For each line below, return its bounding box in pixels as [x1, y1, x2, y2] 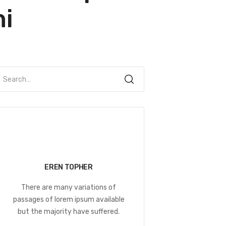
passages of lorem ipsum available [13, 195, 125, 204]
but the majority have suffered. [18, 207, 120, 216]
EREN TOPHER [44, 163, 93, 172]
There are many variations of [21, 183, 116, 192]
